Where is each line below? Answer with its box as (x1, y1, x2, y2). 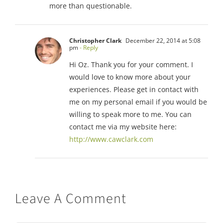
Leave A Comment (15, 188, 126, 209)
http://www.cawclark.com (69, 134, 153, 144)
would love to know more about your (69, 72, 191, 82)
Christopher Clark (69, 36, 121, 45)
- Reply (78, 43, 98, 52)
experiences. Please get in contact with (69, 84, 199, 94)
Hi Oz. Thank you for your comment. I (69, 59, 193, 69)
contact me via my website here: (69, 121, 177, 131)
